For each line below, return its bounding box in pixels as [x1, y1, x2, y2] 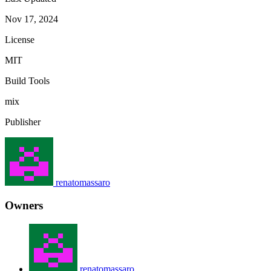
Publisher [5, 116, 41, 127]
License [5, 34, 34, 45]
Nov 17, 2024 [5, 13, 58, 24]
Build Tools [5, 75, 50, 86]
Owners [5, 199, 43, 212]
